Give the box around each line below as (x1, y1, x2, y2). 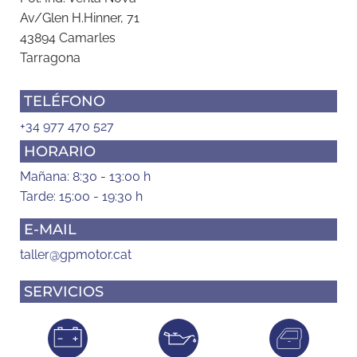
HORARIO (24, 142, 96, 160)
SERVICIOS (24, 282, 104, 300)
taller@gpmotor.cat (20, 246, 131, 262)
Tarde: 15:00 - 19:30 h (20, 188, 143, 204)
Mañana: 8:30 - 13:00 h (20, 168, 151, 184)
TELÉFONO (24, 92, 105, 110)
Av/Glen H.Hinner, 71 (20, 10, 139, 25)
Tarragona (20, 49, 80, 65)
